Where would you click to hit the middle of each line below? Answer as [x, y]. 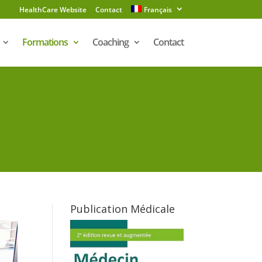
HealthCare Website [53, 10]
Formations [45, 42]
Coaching [110, 42]
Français [158, 10]
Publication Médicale [123, 208]
